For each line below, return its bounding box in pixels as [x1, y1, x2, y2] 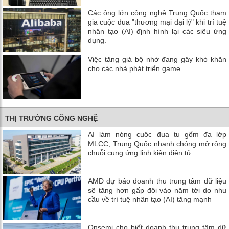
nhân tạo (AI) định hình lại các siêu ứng [88, 27, 226, 36]
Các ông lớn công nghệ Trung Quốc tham [88, 9, 226, 17]
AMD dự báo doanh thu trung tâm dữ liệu [88, 176, 226, 185]
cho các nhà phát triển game [88, 64, 181, 73]
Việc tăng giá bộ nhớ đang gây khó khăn [88, 55, 226, 64]
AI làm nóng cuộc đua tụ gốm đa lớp [88, 130, 226, 139]
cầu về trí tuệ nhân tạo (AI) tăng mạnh [88, 195, 212, 203]
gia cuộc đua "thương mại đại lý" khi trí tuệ [88, 18, 226, 27]
